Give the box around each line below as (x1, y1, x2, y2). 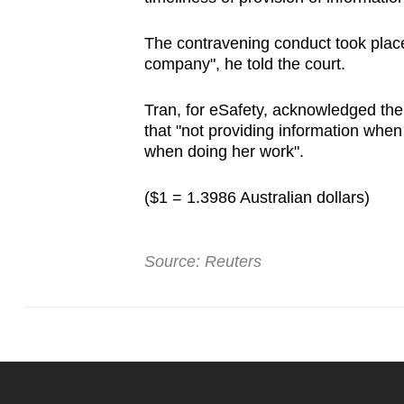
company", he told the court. (143, 55, 345, 74)
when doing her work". (143, 142, 304, 161)
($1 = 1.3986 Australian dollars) (143, 188, 370, 207)
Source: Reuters (143, 252, 262, 271)
